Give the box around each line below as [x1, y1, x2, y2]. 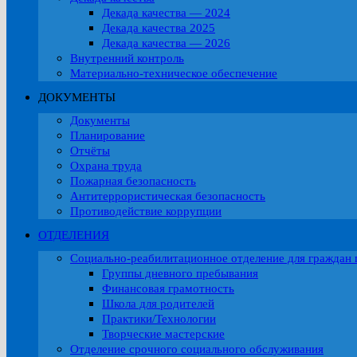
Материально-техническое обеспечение [70, 67, 277, 80]
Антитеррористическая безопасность [70, 190, 265, 202]
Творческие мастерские [102, 328, 225, 340]
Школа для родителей [102, 297, 214, 310]
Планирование [70, 129, 145, 142]
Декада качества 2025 [102, 22, 215, 34]
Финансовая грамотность [102, 282, 234, 295]
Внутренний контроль [70, 52, 184, 65]
